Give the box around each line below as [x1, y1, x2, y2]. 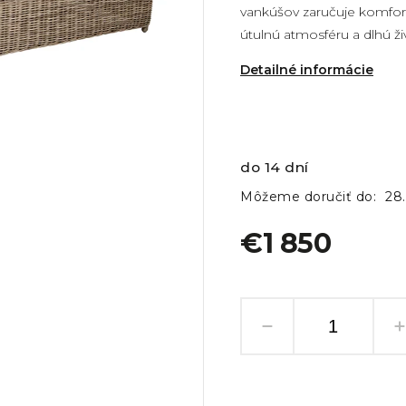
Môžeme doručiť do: [240, 188, 377, 205]
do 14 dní [240, 159, 309, 176]
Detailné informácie [240, 62, 374, 78]
